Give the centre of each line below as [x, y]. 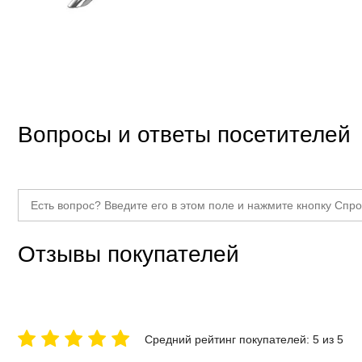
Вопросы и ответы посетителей [184, 134]
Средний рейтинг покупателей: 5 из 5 [244, 339]
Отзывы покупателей [128, 254]
